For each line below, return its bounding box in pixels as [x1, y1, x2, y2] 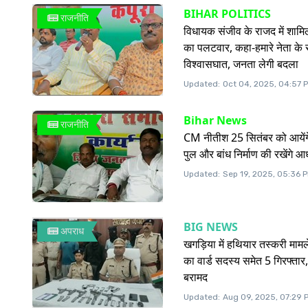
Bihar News [184, 113, 247, 128]
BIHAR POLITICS [184, 6, 271, 21]
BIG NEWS [184, 219, 238, 234]
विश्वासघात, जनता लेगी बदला [184, 56, 298, 71]
